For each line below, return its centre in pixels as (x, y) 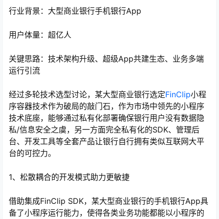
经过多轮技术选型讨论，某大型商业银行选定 (87, 95)
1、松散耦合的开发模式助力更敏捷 (69, 177)
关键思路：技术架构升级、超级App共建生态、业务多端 (106, 59)
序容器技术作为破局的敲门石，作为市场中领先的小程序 (107, 106)
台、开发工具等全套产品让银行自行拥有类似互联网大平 (107, 142)
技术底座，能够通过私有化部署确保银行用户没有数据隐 (107, 118)
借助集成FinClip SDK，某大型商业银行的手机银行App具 (109, 201)
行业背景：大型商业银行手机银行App (75, 11)
